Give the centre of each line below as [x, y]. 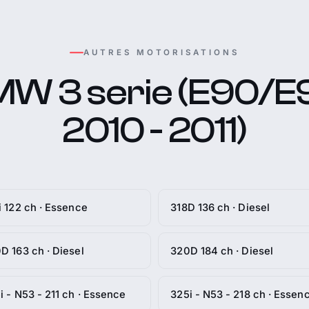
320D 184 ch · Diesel [222, 251]
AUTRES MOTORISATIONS [161, 52]
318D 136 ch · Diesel [220, 207]
